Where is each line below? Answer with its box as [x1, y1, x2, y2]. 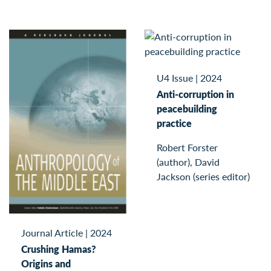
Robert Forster [157, 140, 218, 155]
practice [157, 116, 192, 131]
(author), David [157, 155, 220, 169]
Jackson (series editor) [157, 169, 250, 184]
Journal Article [21, 225, 83, 240]
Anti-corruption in [157, 87, 234, 102]
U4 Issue [157, 71, 193, 85]
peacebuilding [157, 102, 217, 116]
